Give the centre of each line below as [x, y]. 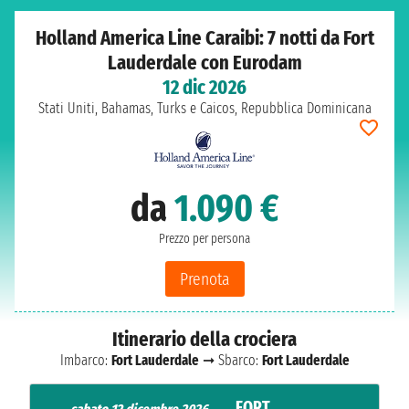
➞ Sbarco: [230, 360]
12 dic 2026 [204, 87]
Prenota [204, 279]
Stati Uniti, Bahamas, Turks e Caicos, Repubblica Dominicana [204, 108]
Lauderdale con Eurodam [204, 63]
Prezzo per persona [204, 239]
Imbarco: [85, 360]
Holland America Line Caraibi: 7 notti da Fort [204, 38]
